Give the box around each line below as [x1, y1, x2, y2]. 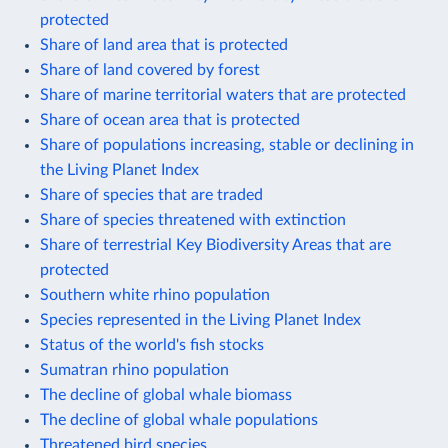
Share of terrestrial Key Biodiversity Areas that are [40, 236, 391, 253]
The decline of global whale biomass [40, 386, 292, 403]
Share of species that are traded [40, 186, 263, 203]
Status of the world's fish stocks [40, 336, 264, 353]
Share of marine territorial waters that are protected [40, 86, 406, 103]
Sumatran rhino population [40, 361, 229, 378]
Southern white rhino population [40, 286, 270, 303]
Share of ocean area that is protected [40, 111, 300, 128]
